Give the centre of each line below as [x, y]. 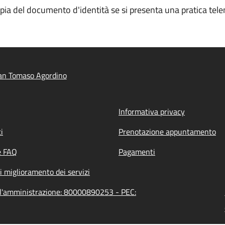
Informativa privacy [152, 111]
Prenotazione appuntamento [167, 132]
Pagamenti [137, 152]
